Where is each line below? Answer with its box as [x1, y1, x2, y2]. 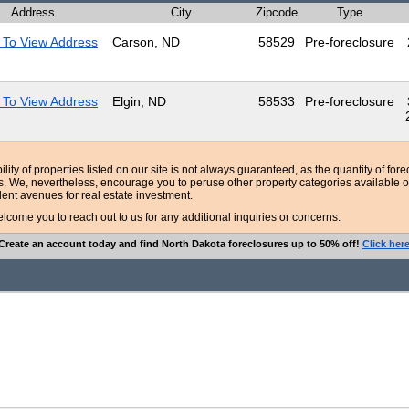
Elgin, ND [112, 94, 166, 109]
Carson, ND [112, 35, 180, 49]
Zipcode [256, 5, 298, 19]
